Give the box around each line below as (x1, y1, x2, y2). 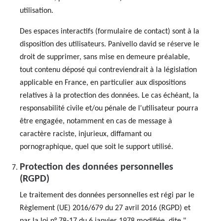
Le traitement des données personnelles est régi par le (20, 191, 194, 199)
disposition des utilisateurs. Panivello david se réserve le (20, 40, 199, 48)
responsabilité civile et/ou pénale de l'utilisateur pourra (20, 105, 198, 112)
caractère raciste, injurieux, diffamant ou (20, 130, 151, 138)
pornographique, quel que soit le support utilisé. (20, 143, 173, 151)
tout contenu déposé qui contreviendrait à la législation (20, 66, 197, 74)
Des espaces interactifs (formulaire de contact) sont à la (20, 28, 199, 36)
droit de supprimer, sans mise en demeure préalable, (20, 53, 190, 61)
